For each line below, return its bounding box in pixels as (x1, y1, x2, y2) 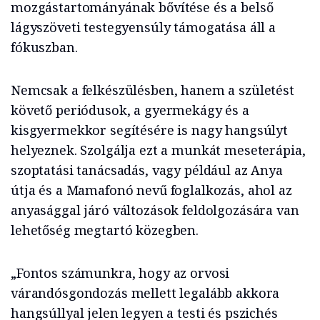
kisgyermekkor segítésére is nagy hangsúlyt (11, 121, 288, 139)
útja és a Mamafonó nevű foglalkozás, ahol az (11, 181, 292, 199)
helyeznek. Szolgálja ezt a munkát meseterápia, (11, 141, 306, 159)
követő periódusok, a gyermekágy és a (11, 101, 249, 119)
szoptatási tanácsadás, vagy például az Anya (11, 161, 283, 179)
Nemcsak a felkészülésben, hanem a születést (11, 81, 294, 99)
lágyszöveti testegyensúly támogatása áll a (11, 19, 276, 36)
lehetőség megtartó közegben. (11, 221, 199, 239)
